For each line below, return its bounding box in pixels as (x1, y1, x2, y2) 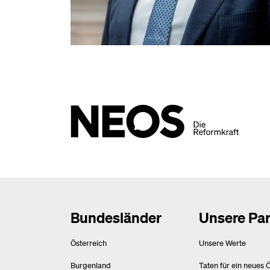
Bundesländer (71, 208, 162, 227)
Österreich (71, 237, 107, 248)
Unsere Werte (198, 237, 246, 248)
